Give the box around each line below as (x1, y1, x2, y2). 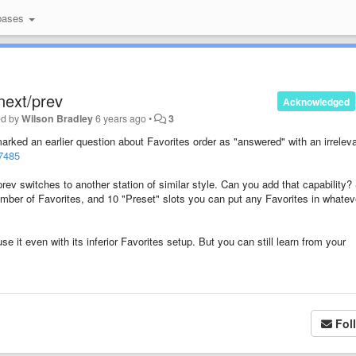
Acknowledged (282, 94, 350, 109)
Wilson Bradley (21, 110, 94, 126)
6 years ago (95, 110, 147, 126)
